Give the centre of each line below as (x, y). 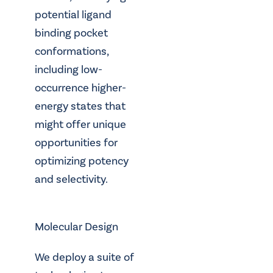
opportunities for (76, 143)
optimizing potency (81, 161)
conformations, (71, 52)
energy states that (80, 107)
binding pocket (71, 34)
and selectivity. (71, 180)
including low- (68, 70)
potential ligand (73, 15)
